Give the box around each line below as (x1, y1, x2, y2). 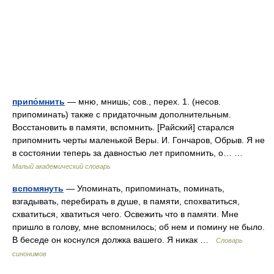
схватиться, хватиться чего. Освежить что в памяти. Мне (12, 209, 239, 219)
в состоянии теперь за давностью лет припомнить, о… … (12, 148, 248, 158)
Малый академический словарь (12, 163, 111, 170)
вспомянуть (12, 183, 64, 193)
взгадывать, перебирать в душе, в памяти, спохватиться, (12, 196, 240, 206)
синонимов (12, 250, 46, 257)
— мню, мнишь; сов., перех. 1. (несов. (65, 97, 221, 106)
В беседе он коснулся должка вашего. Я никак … (12, 235, 216, 245)
